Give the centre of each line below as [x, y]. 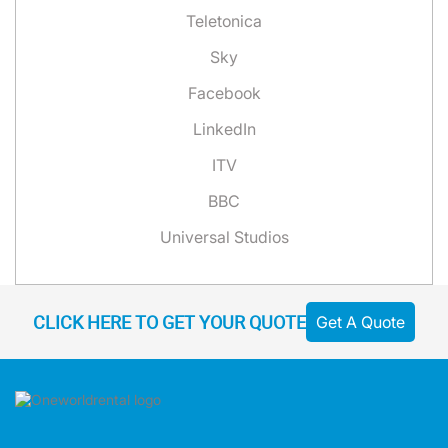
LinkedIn [224, 129]
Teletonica [224, 21]
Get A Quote [360, 322]
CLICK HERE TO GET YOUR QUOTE [169, 321]
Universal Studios [224, 237]
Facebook [224, 93]
